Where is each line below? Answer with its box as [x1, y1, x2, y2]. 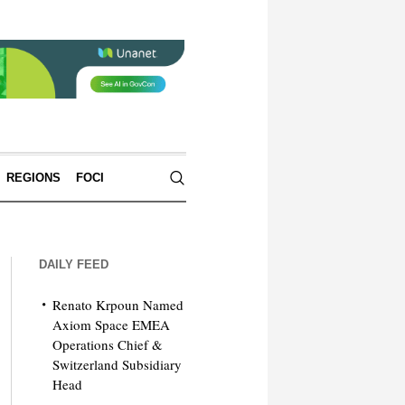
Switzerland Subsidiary [52, 355, 182, 373]
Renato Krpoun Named [52, 296, 184, 314]
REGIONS [5, 171, 61, 184]
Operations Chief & [52, 335, 163, 353]
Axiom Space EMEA [52, 316, 170, 334]
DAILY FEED [38, 258, 108, 271]
